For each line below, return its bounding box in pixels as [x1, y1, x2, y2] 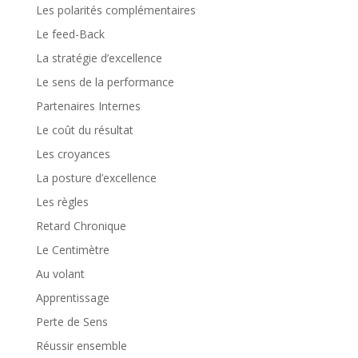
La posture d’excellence [35, 170, 157, 185]
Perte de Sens [35, 314, 108, 329]
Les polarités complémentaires [35, 2, 196, 18]
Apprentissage [35, 290, 109, 305]
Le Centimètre [35, 242, 109, 257]
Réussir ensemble [35, 338, 127, 353]
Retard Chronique [35, 218, 126, 233]
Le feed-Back [35, 26, 105, 42]
